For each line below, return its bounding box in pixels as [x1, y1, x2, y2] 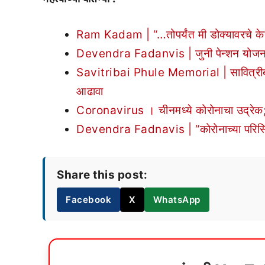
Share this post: [57, 167, 147, 182]
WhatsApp [153, 193, 201, 205]
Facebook [66, 193, 111, 205]
